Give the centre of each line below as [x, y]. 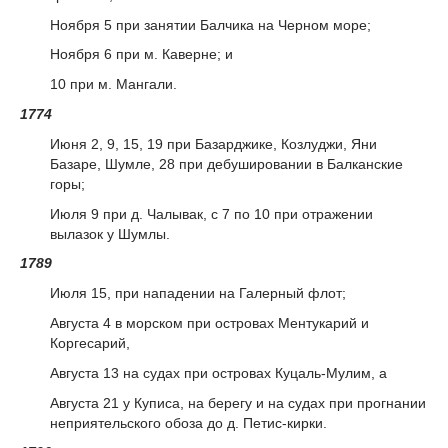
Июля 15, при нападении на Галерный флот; [198, 293]
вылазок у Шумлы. [110, 233]
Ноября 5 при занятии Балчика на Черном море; [210, 24]
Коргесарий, [90, 342]
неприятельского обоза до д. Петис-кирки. [188, 422]
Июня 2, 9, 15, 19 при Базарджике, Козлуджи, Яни [213, 143]
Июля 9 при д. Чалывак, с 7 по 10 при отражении [211, 213]
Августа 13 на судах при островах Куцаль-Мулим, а [218, 372]
